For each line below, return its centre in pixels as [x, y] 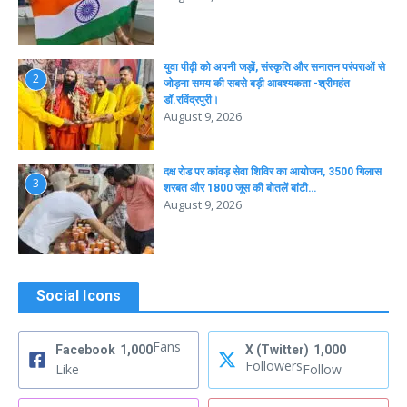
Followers [274, 366]
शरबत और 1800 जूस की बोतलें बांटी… [240, 189]
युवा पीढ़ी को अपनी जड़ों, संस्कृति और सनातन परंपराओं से [274, 68]
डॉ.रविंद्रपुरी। [191, 100]
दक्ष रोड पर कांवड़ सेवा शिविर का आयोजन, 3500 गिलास [273, 172]
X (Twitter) [277, 350]
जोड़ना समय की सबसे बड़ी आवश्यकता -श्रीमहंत [257, 84]
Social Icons [79, 296]
